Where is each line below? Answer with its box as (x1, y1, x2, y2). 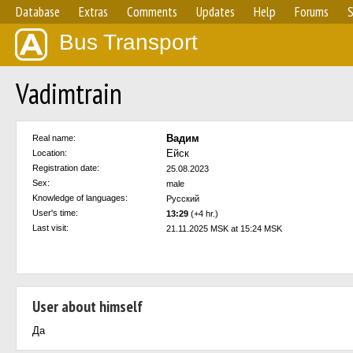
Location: (32, 148, 67, 158)
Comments (127, 3, 177, 20)
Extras (79, 3, 108, 20)
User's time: (32, 208, 78, 217)
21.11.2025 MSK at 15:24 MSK (166, 224, 282, 233)
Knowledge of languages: (32, 193, 128, 203)
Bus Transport (59, 30, 198, 54)
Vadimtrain (16, 75, 122, 112)
